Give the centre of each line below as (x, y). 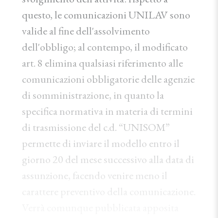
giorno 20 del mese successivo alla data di (108, 159)
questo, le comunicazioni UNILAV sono (106, 15)
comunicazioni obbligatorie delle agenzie (108, 79)
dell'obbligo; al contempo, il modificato (105, 47)
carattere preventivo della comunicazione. (109, 191)
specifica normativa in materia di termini (107, 111)
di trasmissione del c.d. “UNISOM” (96, 127)
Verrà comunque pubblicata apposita (100, 208)
